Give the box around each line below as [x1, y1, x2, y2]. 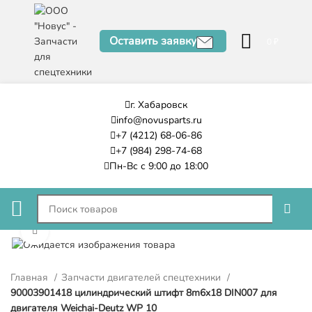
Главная [10, 270, 51, 284]
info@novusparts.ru [116, 114, 202, 127]
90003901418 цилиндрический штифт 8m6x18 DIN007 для [10, 286, 277, 299]
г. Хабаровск [130, 98, 187, 111]
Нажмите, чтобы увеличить [49, 224, 164, 237]
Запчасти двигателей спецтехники [61, 270, 224, 284]
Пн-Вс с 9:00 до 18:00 [109, 159, 208, 173]
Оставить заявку [109, 33, 196, 49]
